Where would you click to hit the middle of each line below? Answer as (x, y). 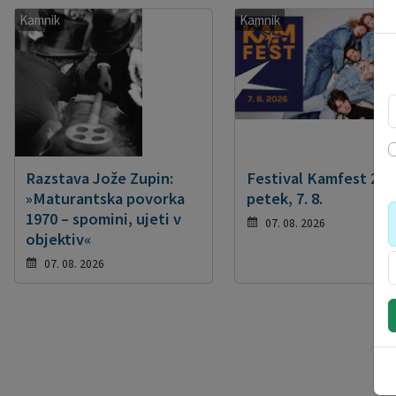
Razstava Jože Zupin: (100, 179)
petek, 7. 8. (284, 199)
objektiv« (59, 240)
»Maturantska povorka (106, 199)
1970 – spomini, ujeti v (104, 219)
